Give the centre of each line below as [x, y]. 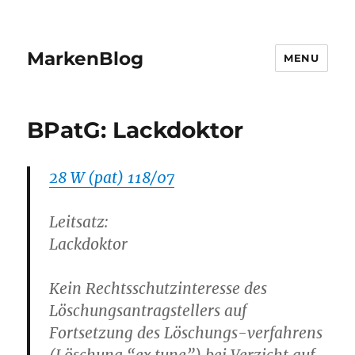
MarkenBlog [86, 58]
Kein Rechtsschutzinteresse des [158, 288]
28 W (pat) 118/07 [112, 177]
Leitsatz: [79, 222]
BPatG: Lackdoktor [136, 130]
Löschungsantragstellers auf [148, 311]
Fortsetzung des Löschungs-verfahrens [186, 333]
